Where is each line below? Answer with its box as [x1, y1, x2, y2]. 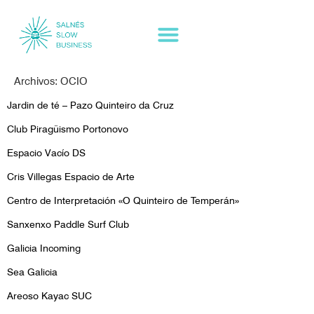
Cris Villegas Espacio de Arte [7, 170, 135, 182]
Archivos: [14, 74, 60, 88]
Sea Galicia [7, 266, 57, 278]
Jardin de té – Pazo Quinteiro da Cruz [7, 99, 174, 111]
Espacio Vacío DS [7, 146, 86, 158]
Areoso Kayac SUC [7, 289, 92, 301]
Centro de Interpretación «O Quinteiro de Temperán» [7, 194, 239, 206]
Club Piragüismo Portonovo [7, 123, 128, 135]
